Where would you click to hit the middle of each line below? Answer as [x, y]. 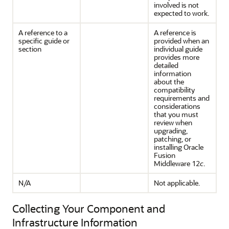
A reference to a [43, 32]
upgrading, [171, 131]
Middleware [172, 163]
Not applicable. [177, 183]
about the [169, 82]
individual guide [178, 49]
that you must [176, 114]
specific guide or [44, 41]
